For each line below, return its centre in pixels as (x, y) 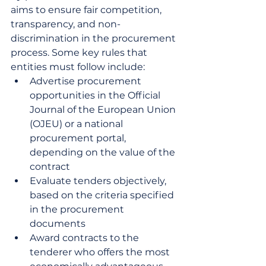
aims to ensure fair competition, (87, 10)
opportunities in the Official (96, 95)
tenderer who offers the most (101, 252)
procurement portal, (79, 138)
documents (58, 224)
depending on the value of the (104, 152)
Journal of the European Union (104, 110)
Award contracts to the (85, 238)
